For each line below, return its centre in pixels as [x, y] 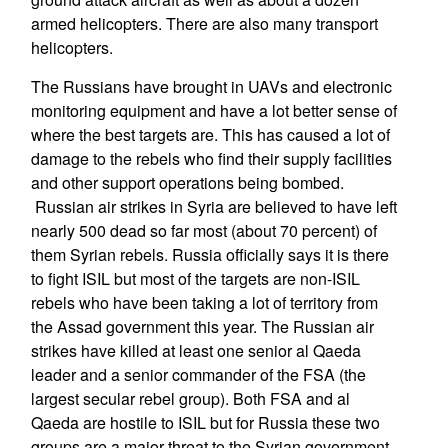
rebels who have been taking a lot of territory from [204, 302]
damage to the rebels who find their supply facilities [211, 158]
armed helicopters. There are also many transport [204, 23]
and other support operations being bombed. [187, 182]
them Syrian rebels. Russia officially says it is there [209, 254]
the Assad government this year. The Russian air [202, 326]
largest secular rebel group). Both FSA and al [190, 398]
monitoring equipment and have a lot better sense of [213, 110]
